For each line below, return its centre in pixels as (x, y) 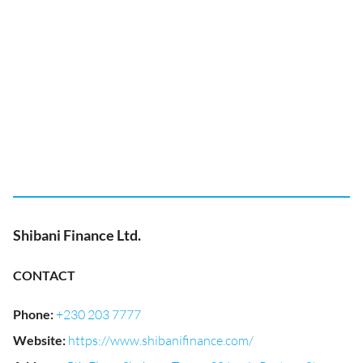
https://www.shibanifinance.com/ (161, 340)
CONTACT (44, 275)
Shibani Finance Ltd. (77, 235)
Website (38, 340)
